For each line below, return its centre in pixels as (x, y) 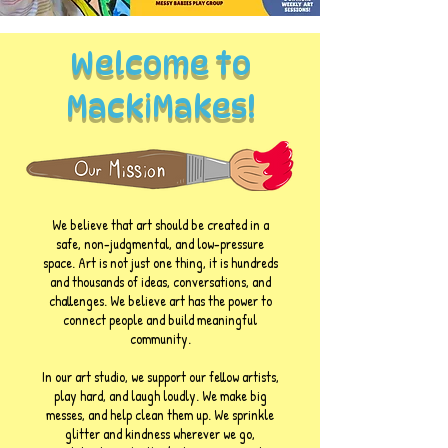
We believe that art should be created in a (160, 224)
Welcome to (160, 63)
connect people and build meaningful (160, 319)
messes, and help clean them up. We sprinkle (160, 414)
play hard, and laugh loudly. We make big (160, 395)
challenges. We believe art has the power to (160, 300)
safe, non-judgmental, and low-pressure (160, 243)
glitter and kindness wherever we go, (160, 433)
